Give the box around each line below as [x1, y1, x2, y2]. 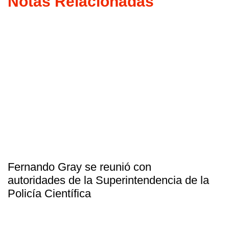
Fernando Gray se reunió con [8, 160, 151, 173]
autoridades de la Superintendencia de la [8, 173, 209, 187]
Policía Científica [8, 187, 91, 200]
